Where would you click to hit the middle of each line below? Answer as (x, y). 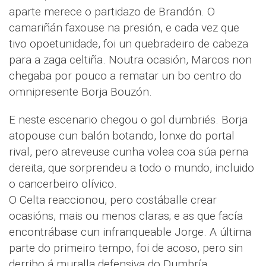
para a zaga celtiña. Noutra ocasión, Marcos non (130, 60)
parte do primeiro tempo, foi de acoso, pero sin (126, 248)
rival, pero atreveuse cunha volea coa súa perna (129, 152)
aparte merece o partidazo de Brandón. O (112, 12)
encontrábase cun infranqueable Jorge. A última (130, 232)
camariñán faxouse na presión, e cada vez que (124, 28)
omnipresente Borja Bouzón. (80, 92)
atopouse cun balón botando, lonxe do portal (122, 136)
